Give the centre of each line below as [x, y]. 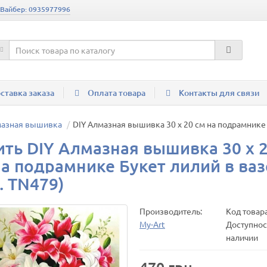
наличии [242, 237]
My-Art [152, 224]
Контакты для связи [219, 93]
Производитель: [171, 211]
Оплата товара [117, 93]
